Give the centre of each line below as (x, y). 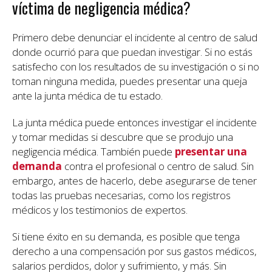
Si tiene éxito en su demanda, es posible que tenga (126, 237)
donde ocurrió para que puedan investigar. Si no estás (132, 52)
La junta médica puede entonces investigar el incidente (134, 123)
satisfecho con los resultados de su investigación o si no (136, 67)
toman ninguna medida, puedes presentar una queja (130, 81)
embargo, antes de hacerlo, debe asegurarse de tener (134, 181)
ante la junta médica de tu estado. (87, 96)
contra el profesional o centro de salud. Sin (158, 166)
